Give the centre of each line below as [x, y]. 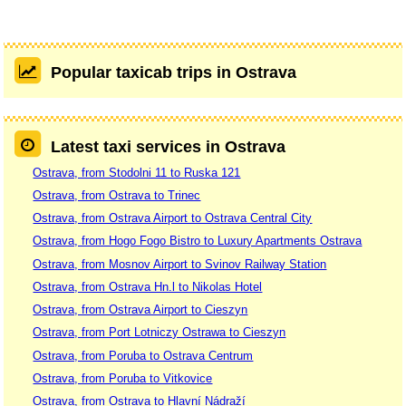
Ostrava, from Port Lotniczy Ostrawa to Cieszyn [159, 333]
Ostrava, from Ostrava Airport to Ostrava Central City [173, 218]
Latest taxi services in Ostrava [168, 146]
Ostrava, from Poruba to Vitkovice [123, 378]
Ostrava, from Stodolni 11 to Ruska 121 [137, 172]
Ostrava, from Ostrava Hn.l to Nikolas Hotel [148, 286]
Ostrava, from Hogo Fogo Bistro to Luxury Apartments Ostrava [198, 241]
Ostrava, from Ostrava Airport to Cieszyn [140, 310]
